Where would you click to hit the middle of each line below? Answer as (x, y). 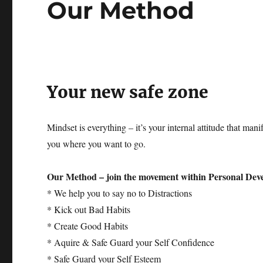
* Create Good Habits (88, 226)
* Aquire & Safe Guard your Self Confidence (131, 242)
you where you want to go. (97, 144)
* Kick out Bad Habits (89, 209)
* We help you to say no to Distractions (120, 193)
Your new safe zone (128, 92)
